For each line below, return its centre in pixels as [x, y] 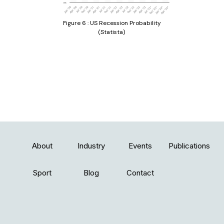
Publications [189, 146]
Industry [91, 146]
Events [140, 146]
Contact [140, 173]
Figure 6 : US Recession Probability [112, 23]
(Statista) [112, 32]
